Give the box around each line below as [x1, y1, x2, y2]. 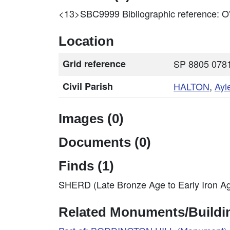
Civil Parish [63, 80, 113, 93]
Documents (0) [59, 135, 151, 149]
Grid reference [63, 57, 126, 70]
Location [59, 34, 114, 48]
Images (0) [59, 111, 124, 126]
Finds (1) [59, 159, 114, 173]
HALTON [174, 80, 209, 93]
